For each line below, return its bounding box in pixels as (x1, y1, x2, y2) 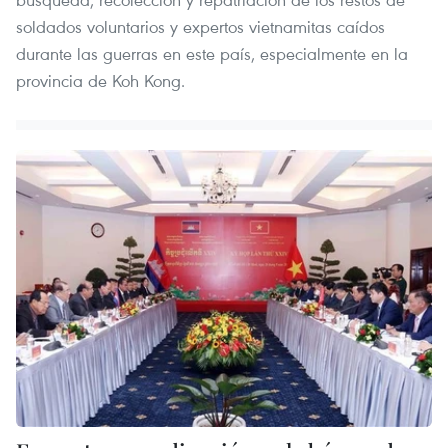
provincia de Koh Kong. (16, 68, 185, 92)
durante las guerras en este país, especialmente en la (16, 41, 408, 65)
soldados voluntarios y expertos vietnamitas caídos (16, 14, 385, 38)
